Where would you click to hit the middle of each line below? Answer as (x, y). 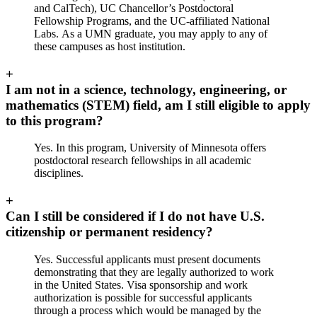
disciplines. (59, 173)
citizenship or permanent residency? (109, 232)
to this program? (54, 120)
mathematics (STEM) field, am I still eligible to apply (158, 105)
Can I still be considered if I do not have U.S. (135, 217)
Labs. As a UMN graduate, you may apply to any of (151, 33)
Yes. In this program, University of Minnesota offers (150, 148)
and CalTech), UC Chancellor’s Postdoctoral (134, 8)
